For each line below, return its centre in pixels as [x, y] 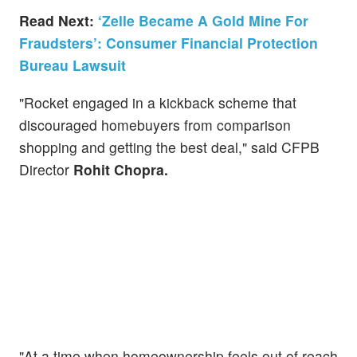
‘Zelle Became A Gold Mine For [201, 21]
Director [46, 170]
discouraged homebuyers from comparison [155, 125]
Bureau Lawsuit [73, 65]
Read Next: [57, 21]
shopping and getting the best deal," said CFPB [169, 147]
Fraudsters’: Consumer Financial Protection [169, 43]
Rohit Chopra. [121, 170]
